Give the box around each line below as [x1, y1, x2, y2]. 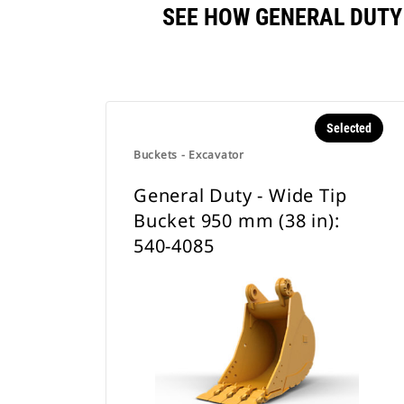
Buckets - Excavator [133, 147, 244, 162]
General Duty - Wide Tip [133, 183, 347, 207]
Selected [326, 121, 372, 135]
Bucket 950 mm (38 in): [133, 208, 340, 233]
